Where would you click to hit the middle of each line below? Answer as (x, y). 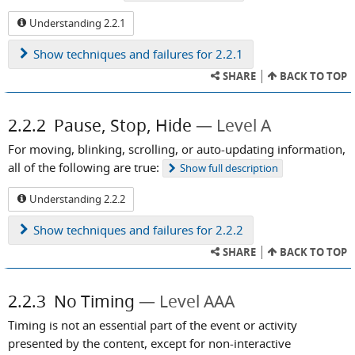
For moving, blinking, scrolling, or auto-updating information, (177, 149)
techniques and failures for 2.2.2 (153, 229)
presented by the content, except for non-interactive (149, 343)
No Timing (94, 301)
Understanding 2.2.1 (76, 23)
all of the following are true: (84, 167)
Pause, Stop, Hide (123, 125)
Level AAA (197, 301)
